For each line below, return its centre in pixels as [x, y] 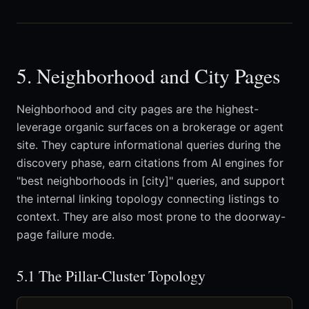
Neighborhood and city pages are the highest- [138, 109]
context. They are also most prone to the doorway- [151, 217]
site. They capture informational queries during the [149, 145]
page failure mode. [66, 235]
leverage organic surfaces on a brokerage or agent [150, 127]
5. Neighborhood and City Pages [149, 76]
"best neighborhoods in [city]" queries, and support [151, 181]
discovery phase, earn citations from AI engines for [150, 163]
